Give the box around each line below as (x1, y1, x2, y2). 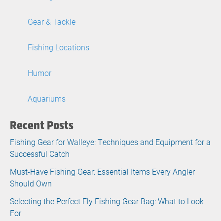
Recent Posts (10, 118, 74, 132)
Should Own (10, 178, 52, 188)
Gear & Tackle (28, 16, 75, 27)
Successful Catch (10, 148, 70, 159)
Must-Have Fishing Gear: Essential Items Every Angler (10, 166, 195, 177)
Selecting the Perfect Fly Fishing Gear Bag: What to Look (10, 196, 204, 206)
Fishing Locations (28, 42, 89, 52)
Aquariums (28, 93, 66, 104)
